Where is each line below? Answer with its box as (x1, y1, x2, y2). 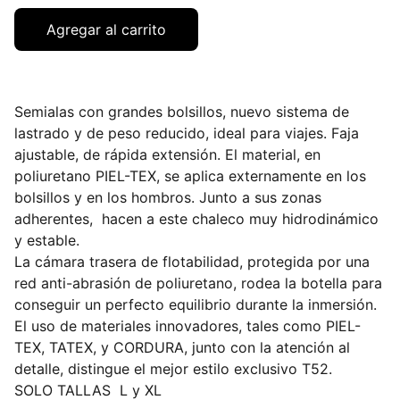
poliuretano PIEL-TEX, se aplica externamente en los (14, 167, 366, 185)
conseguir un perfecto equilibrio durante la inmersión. (14, 296, 377, 313)
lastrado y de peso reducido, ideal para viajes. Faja (14, 124, 359, 142)
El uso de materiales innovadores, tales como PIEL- (14, 317, 361, 335)
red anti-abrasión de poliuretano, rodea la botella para (14, 274, 382, 292)
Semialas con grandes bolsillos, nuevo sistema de (14, 103, 349, 121)
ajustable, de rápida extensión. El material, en (14, 146, 321, 163)
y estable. (14, 231, 79, 249)
